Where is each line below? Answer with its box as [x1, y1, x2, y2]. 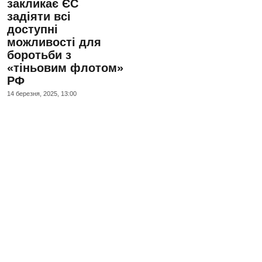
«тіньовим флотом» [7, 61, 123, 74]
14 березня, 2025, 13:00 [7, 89, 77, 97]
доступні [7, 22, 58, 36]
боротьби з [7, 48, 71, 61]
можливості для [7, 35, 101, 49]
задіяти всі [7, 9, 71, 23]
